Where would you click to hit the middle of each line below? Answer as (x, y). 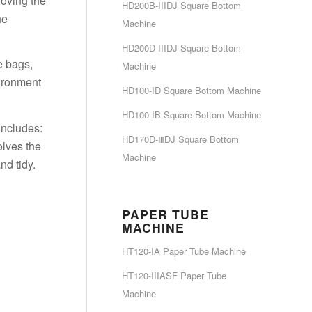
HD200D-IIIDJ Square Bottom (181, 48)
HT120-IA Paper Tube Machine (184, 251)
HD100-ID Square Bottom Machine (192, 90)
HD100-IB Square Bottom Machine (192, 115)
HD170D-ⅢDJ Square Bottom (180, 139)
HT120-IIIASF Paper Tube (174, 275)
